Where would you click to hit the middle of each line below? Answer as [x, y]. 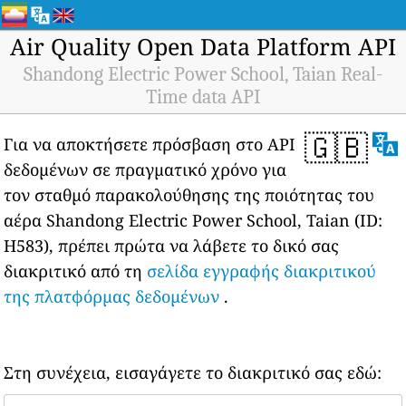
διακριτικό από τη [76, 271]
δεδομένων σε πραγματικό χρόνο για [145, 169]
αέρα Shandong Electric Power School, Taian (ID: [193, 220]
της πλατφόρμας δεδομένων [112, 296]
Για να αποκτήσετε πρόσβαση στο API [150, 144]
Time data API [203, 97]
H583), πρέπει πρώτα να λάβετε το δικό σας [172, 246]
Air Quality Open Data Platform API [203, 46]
